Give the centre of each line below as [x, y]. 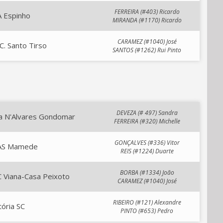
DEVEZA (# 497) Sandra [147, 113]
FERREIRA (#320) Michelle [147, 121]
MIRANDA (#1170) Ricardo [147, 20]
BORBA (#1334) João [147, 172]
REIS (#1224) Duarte [147, 151]
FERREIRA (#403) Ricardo [147, 12]
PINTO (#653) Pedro [147, 211]
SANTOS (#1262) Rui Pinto [147, 50]
